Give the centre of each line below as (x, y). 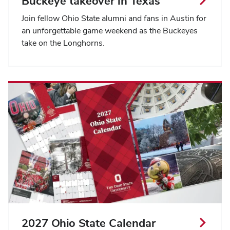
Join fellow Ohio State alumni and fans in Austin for (114, 18)
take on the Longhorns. (63, 43)
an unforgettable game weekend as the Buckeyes (110, 31)
